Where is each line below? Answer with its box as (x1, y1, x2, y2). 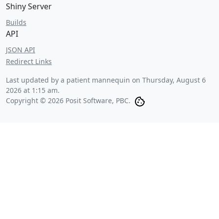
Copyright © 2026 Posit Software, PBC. (6, 96, 131, 105)
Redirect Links (6, 57, 52, 66)
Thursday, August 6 (142, 75, 206, 85)
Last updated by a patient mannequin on (6, 75, 142, 85)
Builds (6, 18, 26, 27)
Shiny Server (6, 1, 52, 12)
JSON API (6, 45, 35, 54)
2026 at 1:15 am (6, 86, 58, 95)
